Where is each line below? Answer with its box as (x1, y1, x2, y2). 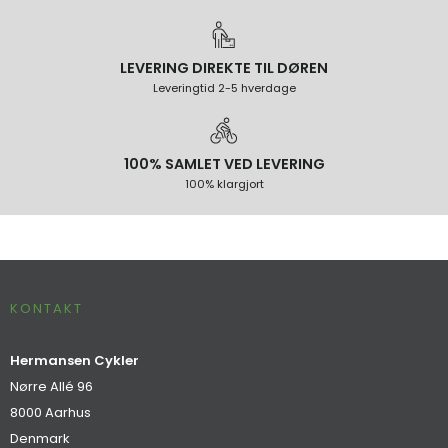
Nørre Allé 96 (10, 377, 93, 397)
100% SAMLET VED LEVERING (123, 154, 325, 175)
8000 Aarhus (10, 403, 91, 423)
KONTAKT (10, 299, 83, 319)
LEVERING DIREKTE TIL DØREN (120, 58, 328, 79)
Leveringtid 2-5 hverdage (152, 80, 296, 97)
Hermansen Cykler (10, 351, 139, 371)
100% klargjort (184, 176, 264, 193)
